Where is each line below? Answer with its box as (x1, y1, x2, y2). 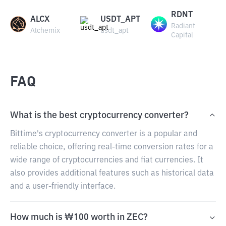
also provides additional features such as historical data (10, 169, 214, 178)
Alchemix (30, 27, 60, 34)
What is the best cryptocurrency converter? (10, 111, 189, 120)
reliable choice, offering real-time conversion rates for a (10, 143, 213, 151)
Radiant (171, 23, 195, 30)
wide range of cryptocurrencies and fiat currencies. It (10, 156, 203, 164)
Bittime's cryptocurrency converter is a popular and (10, 130, 197, 138)
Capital (171, 32, 193, 39)
